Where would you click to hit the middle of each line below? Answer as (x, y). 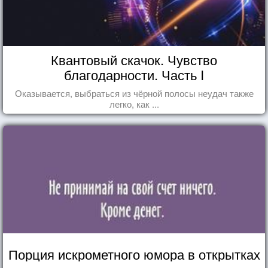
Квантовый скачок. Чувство (134, 59)
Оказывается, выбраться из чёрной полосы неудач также (134, 93)
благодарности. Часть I (134, 74)
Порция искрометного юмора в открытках (134, 254)
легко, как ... (134, 103)
